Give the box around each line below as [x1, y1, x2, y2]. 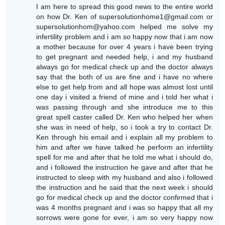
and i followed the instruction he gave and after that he [36, 163, 213, 171]
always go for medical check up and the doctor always [36, 63, 213, 71]
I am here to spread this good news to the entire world [36, 3, 213, 11]
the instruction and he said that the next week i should [36, 183, 213, 191]
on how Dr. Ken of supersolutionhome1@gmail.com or [36, 13, 213, 21]
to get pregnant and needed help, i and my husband [36, 53, 213, 61]
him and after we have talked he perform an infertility [36, 143, 213, 151]
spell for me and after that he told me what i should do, [36, 153, 213, 161]
